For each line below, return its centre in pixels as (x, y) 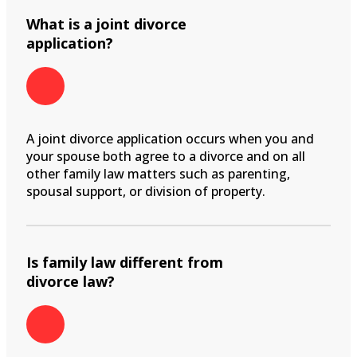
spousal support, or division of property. (146, 191)
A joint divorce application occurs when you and (170, 138)
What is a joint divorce (106, 24)
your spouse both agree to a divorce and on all (166, 156)
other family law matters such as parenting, (158, 173)
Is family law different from (125, 262)
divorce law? (71, 281)
